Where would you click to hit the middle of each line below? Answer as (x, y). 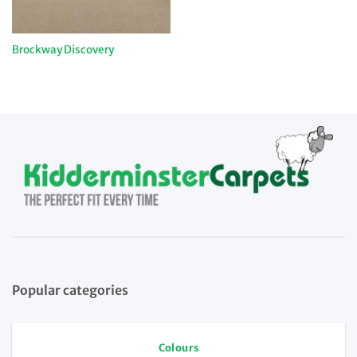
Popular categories (70, 290)
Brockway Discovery (63, 50)
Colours (178, 348)
